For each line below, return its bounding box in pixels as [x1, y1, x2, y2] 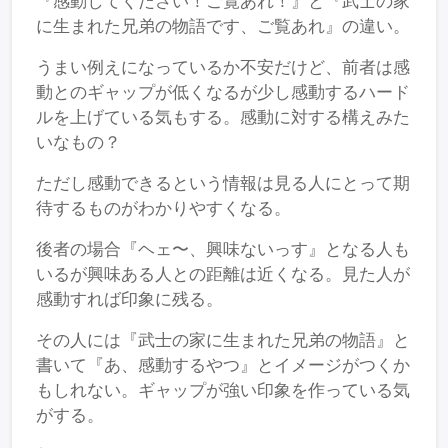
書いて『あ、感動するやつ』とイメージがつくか [36, 355, 410, 375]
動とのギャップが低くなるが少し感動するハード [36, 82, 410, 102]
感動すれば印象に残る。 [36, 289, 223, 309]
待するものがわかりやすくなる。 [36, 198, 291, 218]
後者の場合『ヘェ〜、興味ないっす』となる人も [36, 239, 410, 259]
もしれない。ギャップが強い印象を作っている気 [36, 380, 410, 400]
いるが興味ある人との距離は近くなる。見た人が [36, 264, 410, 284]
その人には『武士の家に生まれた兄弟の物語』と [36, 330, 410, 350]
